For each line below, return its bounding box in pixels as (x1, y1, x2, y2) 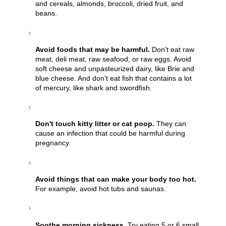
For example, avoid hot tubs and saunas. (35, 185, 166, 193)
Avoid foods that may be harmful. (35, 45, 152, 53)
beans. (35, 9, 57, 18)
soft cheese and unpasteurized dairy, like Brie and (35, 64, 194, 73)
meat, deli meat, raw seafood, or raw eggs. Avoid (35, 54, 191, 63)
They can (156, 120, 186, 128)
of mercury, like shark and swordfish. (35, 83, 152, 92)
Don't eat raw (152, 45, 194, 53)
